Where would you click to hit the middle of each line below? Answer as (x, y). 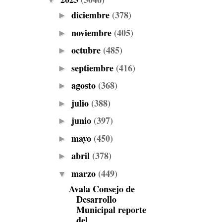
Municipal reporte (111, 209)
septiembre (93, 68)
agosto (84, 85)
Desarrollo (96, 199)
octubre (87, 50)
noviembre (92, 32)
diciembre (91, 15)
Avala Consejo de (102, 189)
